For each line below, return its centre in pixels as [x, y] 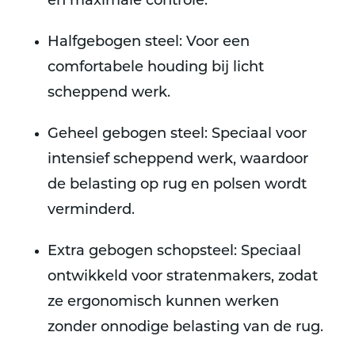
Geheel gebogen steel [126, 134]
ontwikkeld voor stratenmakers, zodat [183, 277]
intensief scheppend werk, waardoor [178, 160]
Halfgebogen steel [113, 42]
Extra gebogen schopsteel [141, 252]
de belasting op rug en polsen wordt [177, 185]
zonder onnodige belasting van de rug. [185, 328]
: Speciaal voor [256, 134]
